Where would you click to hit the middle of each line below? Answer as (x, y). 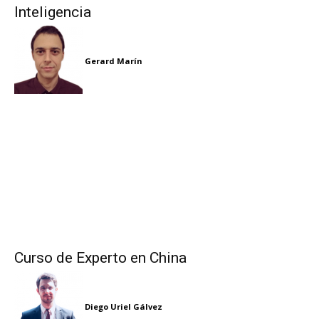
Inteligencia (53, 12)
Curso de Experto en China (100, 258)
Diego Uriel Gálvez (124, 306)
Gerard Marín (114, 61)
